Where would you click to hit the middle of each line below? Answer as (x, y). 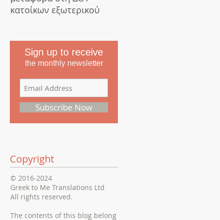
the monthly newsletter (64, 63)
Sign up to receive (64, 52)
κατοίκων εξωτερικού (55, 10)
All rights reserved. (41, 197)
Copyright (32, 159)
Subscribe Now (64, 107)
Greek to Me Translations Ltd (57, 187)
